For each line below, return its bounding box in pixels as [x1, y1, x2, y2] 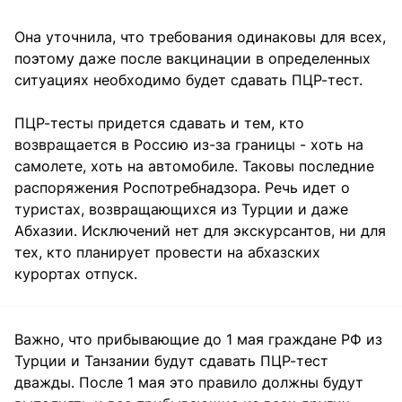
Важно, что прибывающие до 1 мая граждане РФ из [14, 329, 382, 348]
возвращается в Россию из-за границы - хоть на [14, 135, 363, 153]
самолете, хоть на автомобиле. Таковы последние [14, 156, 374, 175]
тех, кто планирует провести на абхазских [14, 242, 320, 261]
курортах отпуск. [14, 264, 137, 283]
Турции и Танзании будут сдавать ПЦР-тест [14, 351, 328, 370]
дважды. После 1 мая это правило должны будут [14, 372, 363, 391]
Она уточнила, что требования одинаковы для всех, [14, 27, 386, 46]
